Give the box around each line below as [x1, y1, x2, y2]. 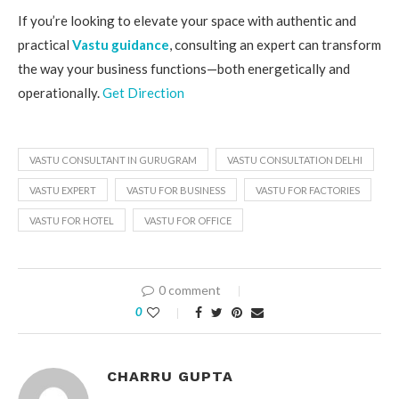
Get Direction [102, 85, 184, 102]
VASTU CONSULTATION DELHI [227, 154, 362, 167]
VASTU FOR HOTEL [29, 215, 114, 227]
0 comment [159, 282, 221, 298]
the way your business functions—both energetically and [18, 61, 350, 77]
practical [18, 37, 72, 53]
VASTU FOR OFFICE [144, 215, 232, 227]
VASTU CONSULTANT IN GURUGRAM [29, 154, 197, 167]
